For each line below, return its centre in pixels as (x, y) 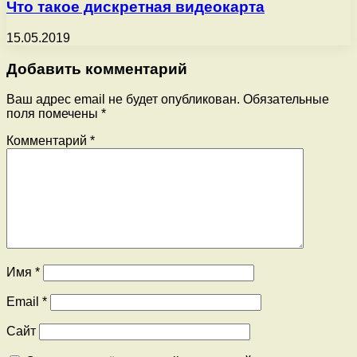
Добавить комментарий (97, 69)
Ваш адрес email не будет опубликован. (123, 100)
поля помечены (54, 114)
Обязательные (286, 100)
